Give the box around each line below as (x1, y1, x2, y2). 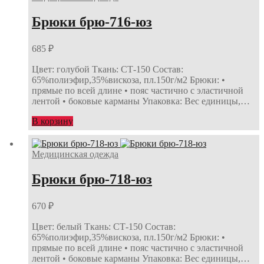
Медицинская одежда (32, 149, 118, 160)
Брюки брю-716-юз (32, 14, 152, 30)
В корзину (32, 115, 73, 126)
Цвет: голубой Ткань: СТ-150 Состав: (32, 64, 183, 74)
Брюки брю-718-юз (32, 171, 152, 187)
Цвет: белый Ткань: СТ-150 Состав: (32, 222, 176, 232)
